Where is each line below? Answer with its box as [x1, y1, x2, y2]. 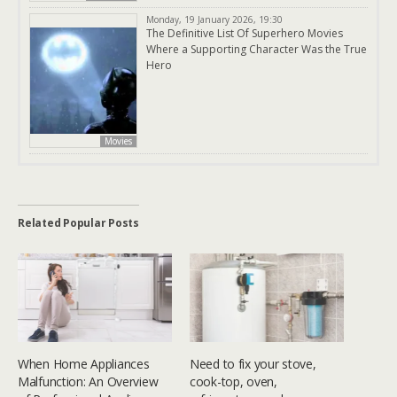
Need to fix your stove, [190, 354, 316, 372]
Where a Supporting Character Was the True [146, 42, 367, 58]
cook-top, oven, [190, 372, 277, 390]
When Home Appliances [18, 354, 150, 372]
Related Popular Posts [18, 215, 139, 231]
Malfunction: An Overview [18, 372, 159, 390]
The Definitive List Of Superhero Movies [146, 26, 343, 42]
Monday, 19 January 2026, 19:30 [146, 13, 283, 27]
